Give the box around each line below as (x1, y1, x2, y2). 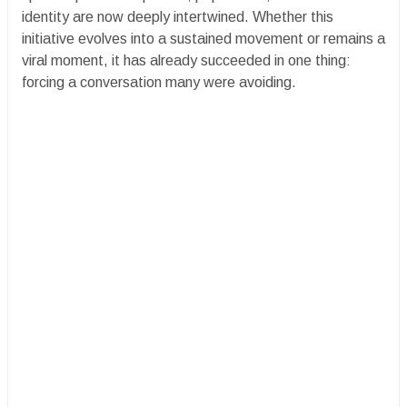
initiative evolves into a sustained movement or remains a (22, 30, 385, 46)
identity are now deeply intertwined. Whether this (22, 8, 333, 25)
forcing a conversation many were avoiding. (22, 74, 296, 90)
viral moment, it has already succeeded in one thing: (22, 52, 351, 68)
